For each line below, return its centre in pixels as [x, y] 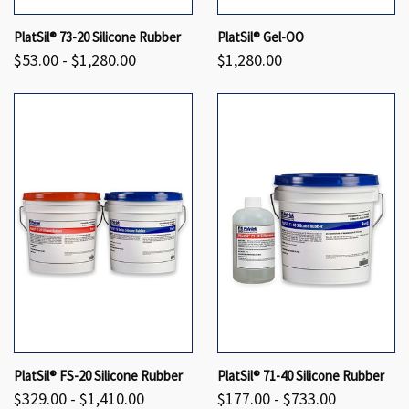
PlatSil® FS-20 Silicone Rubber [98, 375]
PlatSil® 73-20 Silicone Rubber [97, 37]
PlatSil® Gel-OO [260, 37]
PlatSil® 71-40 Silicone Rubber [300, 375]
